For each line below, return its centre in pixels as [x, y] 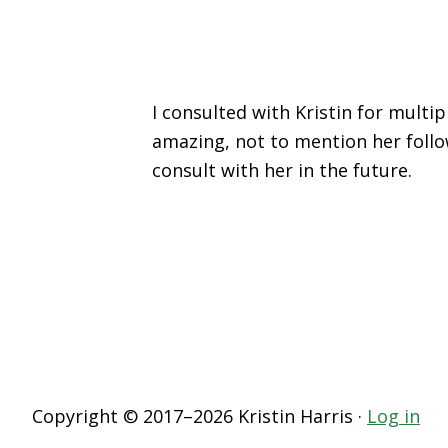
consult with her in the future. [282, 170]
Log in [393, 416]
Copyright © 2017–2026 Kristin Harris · [199, 416]
